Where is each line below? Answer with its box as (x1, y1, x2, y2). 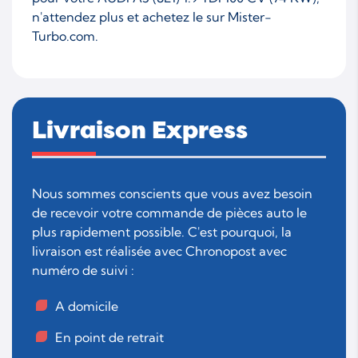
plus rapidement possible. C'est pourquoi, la (32, 223, 292, 240)
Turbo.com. (32, 27, 98, 44)
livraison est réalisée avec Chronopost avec (32, 242, 287, 259)
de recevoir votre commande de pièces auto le (32, 204, 307, 221)
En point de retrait (55, 328, 164, 345)
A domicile (55, 297, 118, 314)
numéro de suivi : (32, 261, 134, 278)
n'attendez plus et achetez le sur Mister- (32, 8, 272, 25)
